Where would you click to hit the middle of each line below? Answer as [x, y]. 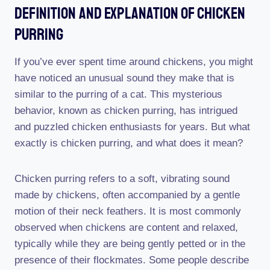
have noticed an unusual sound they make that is [124, 78]
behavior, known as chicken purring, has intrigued [126, 110]
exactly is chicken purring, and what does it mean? [129, 143]
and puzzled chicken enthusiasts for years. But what [132, 127]
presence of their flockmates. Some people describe [132, 260]
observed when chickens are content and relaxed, [126, 227]
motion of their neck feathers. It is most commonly [128, 211]
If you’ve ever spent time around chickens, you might [134, 61]
